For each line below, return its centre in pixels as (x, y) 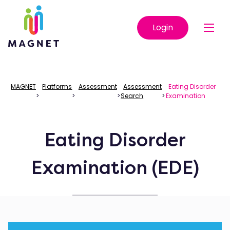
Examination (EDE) (115, 168)
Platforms (57, 87)
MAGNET (24, 87)
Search (132, 96)
